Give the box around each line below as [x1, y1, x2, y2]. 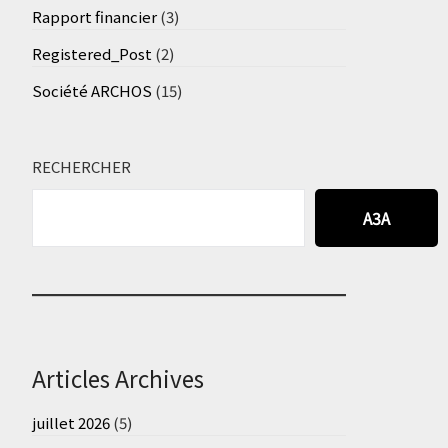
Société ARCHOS [31, 79, 152, 101]
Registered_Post [31, 42, 152, 64]
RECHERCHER [31, 155, 131, 177]
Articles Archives [31, 361, 204, 394]
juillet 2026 [31, 411, 110, 433]
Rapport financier [31, 5, 157, 27]
